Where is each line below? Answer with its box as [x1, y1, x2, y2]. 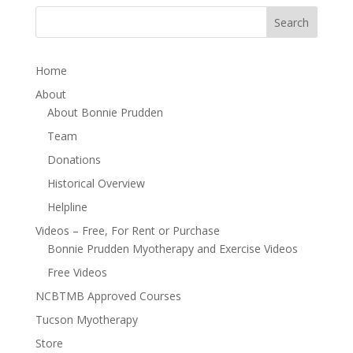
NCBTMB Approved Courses [35, 288, 181, 303]
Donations [46, 151, 101, 167]
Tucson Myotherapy [35, 311, 138, 327]
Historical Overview [46, 175, 145, 191]
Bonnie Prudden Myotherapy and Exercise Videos [46, 240, 298, 256]
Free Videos [46, 264, 107, 280]
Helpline [46, 199, 87, 214]
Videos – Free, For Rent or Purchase [35, 222, 220, 238]
